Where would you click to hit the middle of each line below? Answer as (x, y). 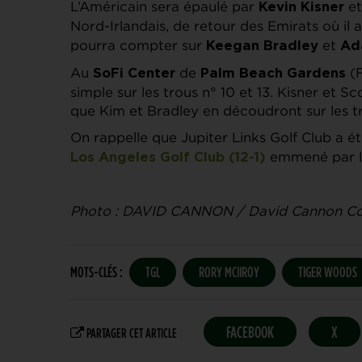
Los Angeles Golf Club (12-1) (168, 157)
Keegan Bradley (262, 46)
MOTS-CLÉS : (97, 271)
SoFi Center (134, 73)
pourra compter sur (138, 45)
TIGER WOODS (328, 271)
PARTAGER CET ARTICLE (130, 333)
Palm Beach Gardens (273, 73)
